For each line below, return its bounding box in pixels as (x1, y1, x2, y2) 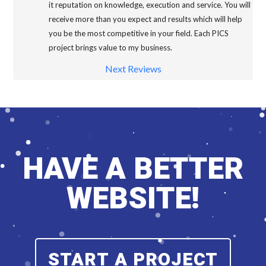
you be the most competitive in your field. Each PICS (49, 28, 229, 39)
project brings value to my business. (49, 43, 173, 53)
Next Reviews (104, 63, 161, 75)
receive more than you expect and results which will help (49, 14, 243, 24)
